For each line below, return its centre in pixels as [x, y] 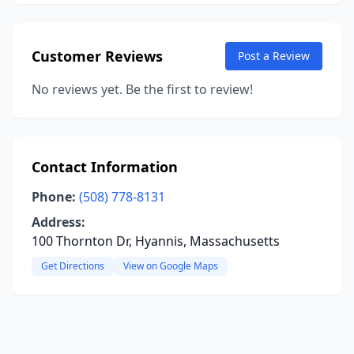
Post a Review [274, 56]
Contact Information [105, 167]
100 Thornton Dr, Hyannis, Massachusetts [156, 241]
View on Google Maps [171, 266]
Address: [58, 222]
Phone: [54, 197]
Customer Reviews [97, 56]
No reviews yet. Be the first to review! [142, 89]
